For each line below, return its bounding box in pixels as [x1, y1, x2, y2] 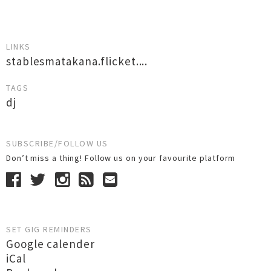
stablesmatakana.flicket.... [6, 54, 148, 68]
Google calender [6, 237, 95, 251]
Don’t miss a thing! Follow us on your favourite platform [6, 152, 241, 163]
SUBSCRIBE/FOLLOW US [6, 138, 108, 149]
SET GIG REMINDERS [6, 224, 92, 235]
